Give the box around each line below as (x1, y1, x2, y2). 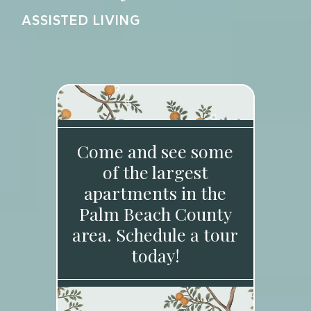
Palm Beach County (78, 202, 232, 225)
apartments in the (84, 181, 227, 204)
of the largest (102, 160, 208, 183)
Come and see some (77, 140, 234, 162)
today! (131, 244, 180, 267)
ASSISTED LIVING (22, 12, 141, 28)
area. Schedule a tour (72, 223, 239, 246)
